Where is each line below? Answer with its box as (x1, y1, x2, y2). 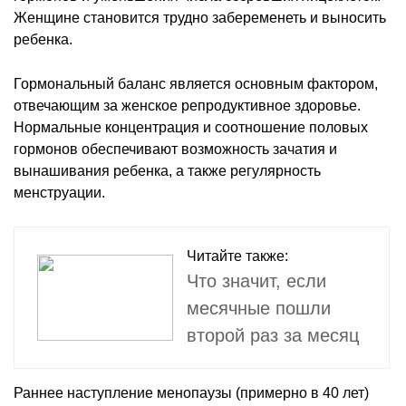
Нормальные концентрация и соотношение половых (14, 119, 368, 135)
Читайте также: (187, 247, 288, 264)
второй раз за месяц (187, 324, 359, 345)
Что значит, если (187, 270, 326, 291)
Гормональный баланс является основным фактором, (14, 75, 378, 92)
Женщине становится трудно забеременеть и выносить (14, 9, 386, 25)
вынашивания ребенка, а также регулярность (14, 162, 321, 179)
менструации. (14, 184, 105, 200)
